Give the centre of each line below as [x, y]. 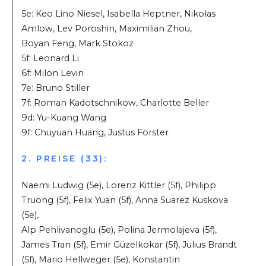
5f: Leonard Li [50, 58]
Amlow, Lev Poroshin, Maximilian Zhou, [107, 29]
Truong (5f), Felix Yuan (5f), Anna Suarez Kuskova [125, 200]
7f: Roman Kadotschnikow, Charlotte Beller [115, 103]
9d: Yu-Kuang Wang [64, 118]
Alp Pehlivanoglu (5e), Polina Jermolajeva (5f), [119, 229]
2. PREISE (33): [65, 159]
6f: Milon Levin [53, 73]
